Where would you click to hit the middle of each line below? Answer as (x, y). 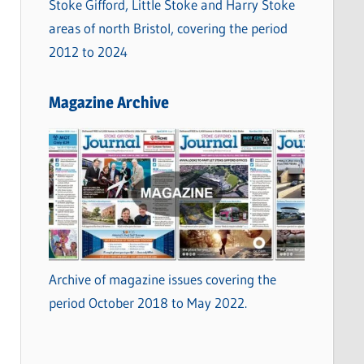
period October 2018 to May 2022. (147, 303)
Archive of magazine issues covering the (162, 279)
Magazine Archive (108, 102)
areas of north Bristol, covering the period (168, 28)
